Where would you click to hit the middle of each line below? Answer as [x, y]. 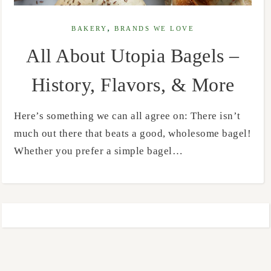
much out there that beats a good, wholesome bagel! [132, 134]
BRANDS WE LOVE [155, 29]
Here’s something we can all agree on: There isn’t [18, 116]
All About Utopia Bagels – [133, 56]
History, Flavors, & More [133, 85]
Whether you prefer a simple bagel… [98, 151]
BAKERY [90, 29]
